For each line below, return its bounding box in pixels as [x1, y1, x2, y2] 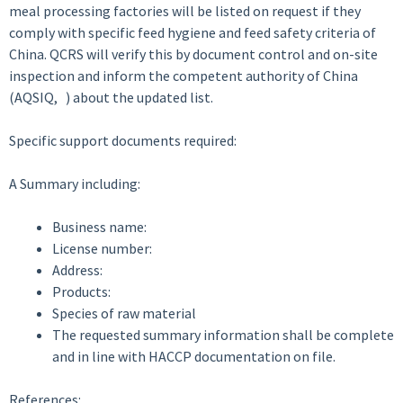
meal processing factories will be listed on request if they [9, 2, 361, 20]
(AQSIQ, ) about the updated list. [9, 88, 213, 106]
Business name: [52, 218, 147, 236]
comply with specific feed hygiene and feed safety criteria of [9, 23, 376, 41]
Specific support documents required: [9, 131, 237, 149]
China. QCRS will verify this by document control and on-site [9, 45, 378, 63]
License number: [52, 239, 152, 257]
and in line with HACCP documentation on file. [52, 347, 336, 365]
